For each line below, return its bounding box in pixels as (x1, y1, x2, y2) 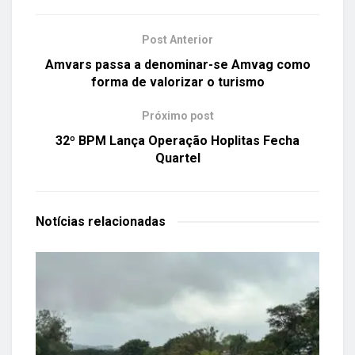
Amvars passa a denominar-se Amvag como (44, 56, 311, 72)
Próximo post (141, 109, 214, 122)
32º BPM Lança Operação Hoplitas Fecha (55, 132, 300, 148)
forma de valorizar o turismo (90, 74, 265, 90)
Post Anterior (142, 32, 213, 46)
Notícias (36, 213, 88, 229)
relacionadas (88, 213, 166, 229)
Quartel (155, 150, 200, 166)
